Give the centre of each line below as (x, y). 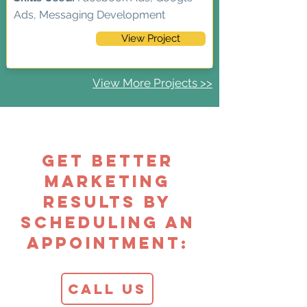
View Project (151, 38)
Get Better (108, 160)
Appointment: (108, 243)
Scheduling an (108, 222)
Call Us (107, 289)
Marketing (108, 181)
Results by (108, 201)
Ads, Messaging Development (89, 15)
